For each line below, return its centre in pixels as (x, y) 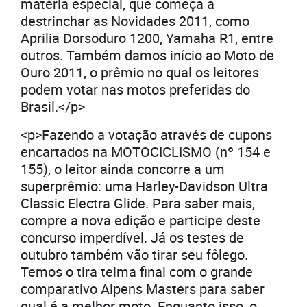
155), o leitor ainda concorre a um (123, 169)
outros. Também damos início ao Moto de (147, 56)
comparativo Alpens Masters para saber (143, 289)
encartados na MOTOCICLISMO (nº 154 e (146, 152)
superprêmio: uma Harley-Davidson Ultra (144, 186)
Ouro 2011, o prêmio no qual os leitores (140, 73)
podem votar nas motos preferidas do (135, 90)
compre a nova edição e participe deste (140, 221)
